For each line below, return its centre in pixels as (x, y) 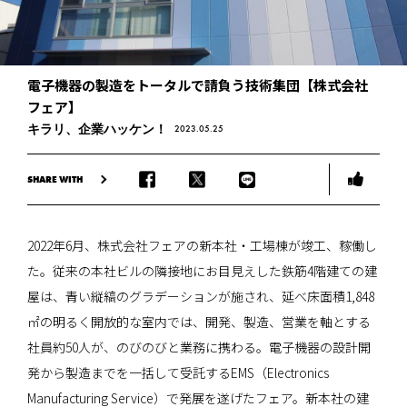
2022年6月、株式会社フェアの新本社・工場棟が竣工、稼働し (202, 246)
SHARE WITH (55, 179)
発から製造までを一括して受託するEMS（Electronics (178, 373)
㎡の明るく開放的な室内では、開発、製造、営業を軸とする (199, 322)
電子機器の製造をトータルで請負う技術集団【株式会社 (198, 85)
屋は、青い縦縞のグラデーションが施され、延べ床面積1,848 (201, 297)
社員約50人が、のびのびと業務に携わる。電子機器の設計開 (199, 347)
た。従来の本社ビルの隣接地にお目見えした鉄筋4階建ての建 (202, 271)
